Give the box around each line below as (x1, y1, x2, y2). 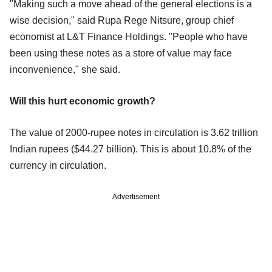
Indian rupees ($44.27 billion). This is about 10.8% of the (10, 143, 251, 154)
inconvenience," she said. (10, 64, 120, 75)
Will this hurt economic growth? (10, 95, 155, 106)
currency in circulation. (10, 160, 106, 171)
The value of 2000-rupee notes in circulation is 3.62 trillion (10, 127, 258, 138)
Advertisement (112, 192, 160, 201)
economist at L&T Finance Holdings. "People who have (10, 31, 248, 42)
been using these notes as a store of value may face (10, 47, 232, 58)
